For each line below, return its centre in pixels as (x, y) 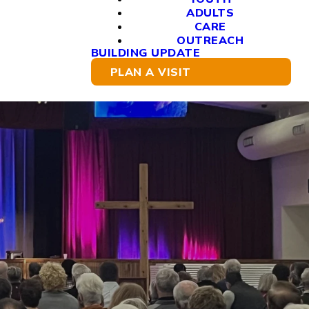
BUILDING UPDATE (145, 52)
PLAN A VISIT (150, 72)
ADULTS (210, 12)
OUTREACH (210, 40)
